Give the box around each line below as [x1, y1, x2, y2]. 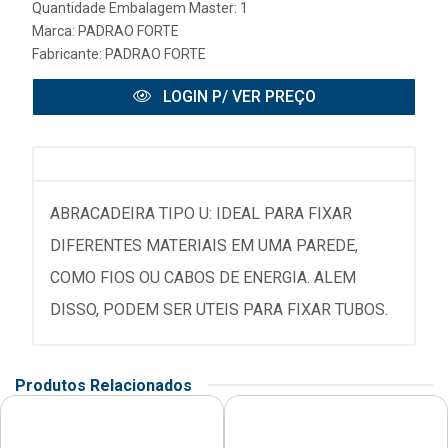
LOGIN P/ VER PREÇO [158, 86, 316, 106]
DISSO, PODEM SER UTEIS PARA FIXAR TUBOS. [50, 299, 388, 319]
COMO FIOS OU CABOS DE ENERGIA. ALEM [50, 267, 356, 287]
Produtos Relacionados [15, 375, 192, 395]
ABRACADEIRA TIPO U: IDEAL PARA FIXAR [50, 203, 352, 223]
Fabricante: [32, 45, 105, 62]
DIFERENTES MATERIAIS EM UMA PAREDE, [50, 235, 358, 255]
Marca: [32, 22, 78, 39]
